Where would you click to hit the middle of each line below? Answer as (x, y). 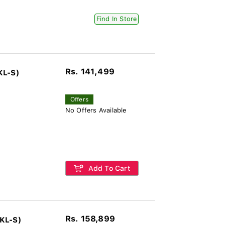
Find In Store (117, 19)
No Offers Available (96, 110)
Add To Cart (108, 168)
